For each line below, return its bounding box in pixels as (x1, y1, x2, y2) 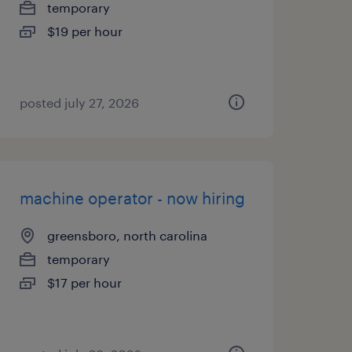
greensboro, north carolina (46, 228, 207, 243)
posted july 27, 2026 (19, 95, 139, 110)
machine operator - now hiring (19, 189, 245, 207)
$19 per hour (46, 24, 123, 38)
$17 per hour (46, 275, 122, 290)
